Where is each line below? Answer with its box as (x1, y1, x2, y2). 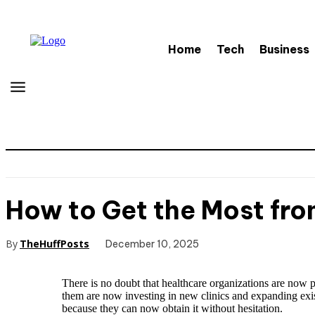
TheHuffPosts (20, 236, 89, 250)
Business (259, 42, 309, 57)
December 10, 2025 (105, 238, 199, 251)
